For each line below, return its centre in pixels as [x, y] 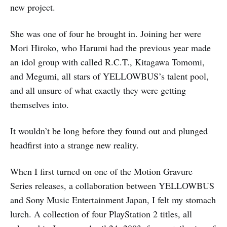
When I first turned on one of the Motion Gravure [101, 171]
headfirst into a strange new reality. [74, 145]
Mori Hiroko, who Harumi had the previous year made [110, 48]
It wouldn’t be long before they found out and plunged [109, 131]
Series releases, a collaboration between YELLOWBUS [112, 185]
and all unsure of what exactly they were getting [98, 90]
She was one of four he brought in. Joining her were [106, 33]
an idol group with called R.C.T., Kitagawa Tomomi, [107, 62]
